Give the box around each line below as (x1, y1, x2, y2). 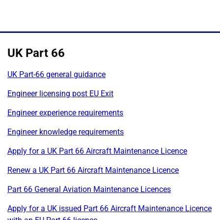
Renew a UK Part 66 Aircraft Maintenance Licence (7, 165, 179, 175)
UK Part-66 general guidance (7, 69, 106, 79)
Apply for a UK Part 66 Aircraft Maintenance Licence (7, 146, 187, 156)
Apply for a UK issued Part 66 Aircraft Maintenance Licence (7, 203, 212, 213)
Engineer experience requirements (7, 108, 123, 117)
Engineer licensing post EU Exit (7, 88, 113, 98)
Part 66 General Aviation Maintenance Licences (7, 184, 171, 194)
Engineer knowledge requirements (7, 127, 124, 137)
